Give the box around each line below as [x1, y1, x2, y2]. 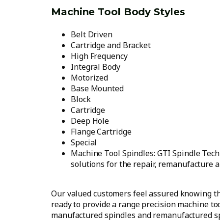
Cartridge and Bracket [71, 40, 151, 51]
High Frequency [71, 51, 128, 61]
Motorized [71, 72, 109, 83]
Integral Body [71, 61, 120, 72]
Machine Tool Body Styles [51, 6, 185, 18]
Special [71, 137, 97, 148]
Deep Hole [71, 115, 110, 126]
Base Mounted [71, 83, 124, 94]
